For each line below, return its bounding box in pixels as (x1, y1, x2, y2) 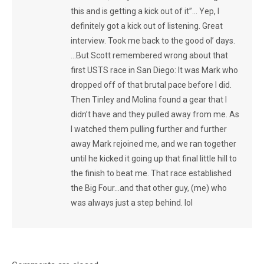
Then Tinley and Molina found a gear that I (71, 94, 227, 104)
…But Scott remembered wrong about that (71, 50, 228, 60)
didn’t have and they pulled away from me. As (71, 109, 239, 119)
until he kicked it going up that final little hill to (71, 153, 237, 163)
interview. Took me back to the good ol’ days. (71, 35, 235, 45)
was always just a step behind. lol (71, 197, 193, 207)
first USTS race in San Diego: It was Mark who (71, 65, 238, 75)
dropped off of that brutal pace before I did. (71, 80, 232, 90)
